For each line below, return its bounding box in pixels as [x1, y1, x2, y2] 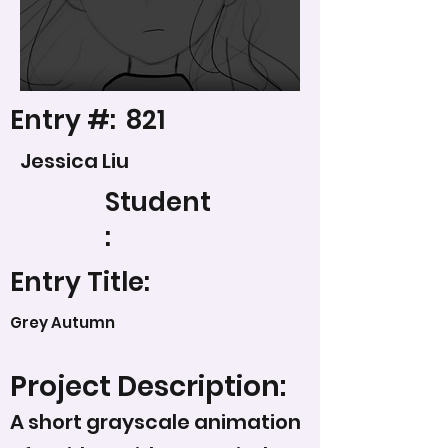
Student [105, 184, 211, 220]
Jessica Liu [20, 147, 129, 175]
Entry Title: [10, 264, 150, 300]
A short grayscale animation [10, 408, 301, 436]
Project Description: [10, 367, 286, 406]
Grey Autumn [10, 312, 115, 333]
